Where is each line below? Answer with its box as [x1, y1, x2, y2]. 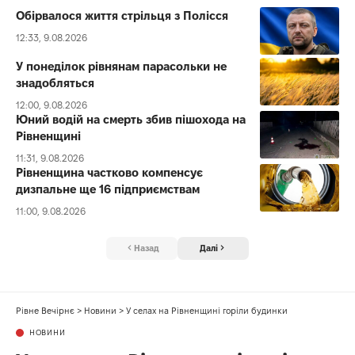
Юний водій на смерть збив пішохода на [16, 113, 246, 127]
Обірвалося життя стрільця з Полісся [16, 9, 228, 23]
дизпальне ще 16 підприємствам [16, 182, 200, 197]
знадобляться [16, 76, 94, 90]
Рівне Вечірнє [16, 305, 74, 315]
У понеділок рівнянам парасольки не [16, 59, 227, 74]
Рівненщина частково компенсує [16, 166, 203, 180]
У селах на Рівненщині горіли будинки [126, 305, 288, 315]
